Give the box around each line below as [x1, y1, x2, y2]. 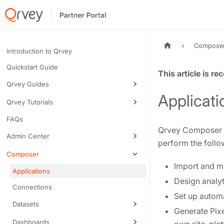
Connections [12, 183, 52, 191]
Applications [12, 167, 50, 175]
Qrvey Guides [6, 80, 49, 88]
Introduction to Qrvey [6, 47, 72, 55]
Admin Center [6, 132, 49, 140]
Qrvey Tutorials [6, 98, 53, 106]
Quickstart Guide [6, 63, 58, 71]
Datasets [12, 200, 39, 208]
